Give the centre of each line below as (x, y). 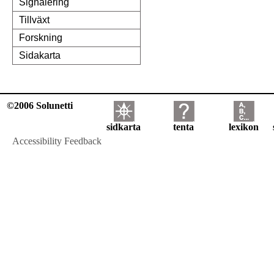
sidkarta (124, 127)
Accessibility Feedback (57, 141)
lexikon (243, 127)
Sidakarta (40, 56)
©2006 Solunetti (40, 106)
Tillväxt (34, 20)
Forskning (41, 38)
